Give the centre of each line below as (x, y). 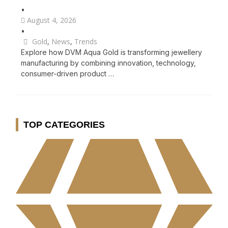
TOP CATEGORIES (64, 125)
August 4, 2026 (52, 20)
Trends (85, 42)
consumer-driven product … (67, 74)
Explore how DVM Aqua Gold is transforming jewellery (111, 52)
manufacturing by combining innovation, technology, (108, 63)
